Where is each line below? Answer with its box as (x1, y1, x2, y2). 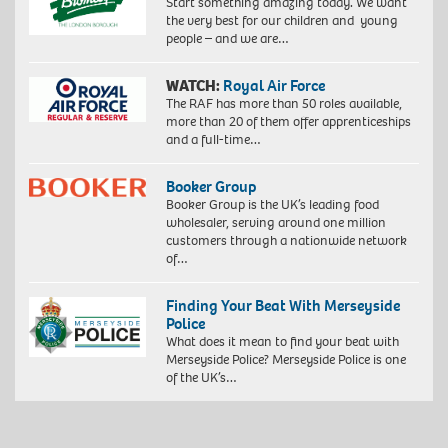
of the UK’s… (165, 367, 237, 387)
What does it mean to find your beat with (165, 331, 399, 351)
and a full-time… (165, 129, 261, 149)
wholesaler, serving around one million (165, 212, 386, 232)
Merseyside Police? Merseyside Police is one (165, 349, 406, 369)
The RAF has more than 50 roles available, (165, 93, 402, 113)
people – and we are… (165, 28, 289, 48)
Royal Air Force (222, 74, 325, 96)
